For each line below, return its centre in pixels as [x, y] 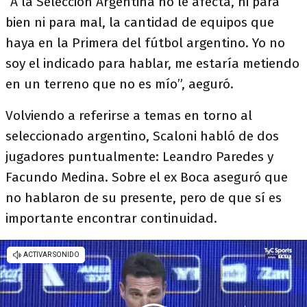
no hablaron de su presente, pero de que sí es [144, 198]
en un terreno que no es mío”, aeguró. [120, 84]
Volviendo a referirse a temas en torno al [129, 115]
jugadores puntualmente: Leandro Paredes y [139, 157]
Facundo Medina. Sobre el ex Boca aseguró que [147, 177]
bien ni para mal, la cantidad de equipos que [140, 22]
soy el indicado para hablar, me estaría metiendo [152, 63]
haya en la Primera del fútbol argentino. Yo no [145, 43]
